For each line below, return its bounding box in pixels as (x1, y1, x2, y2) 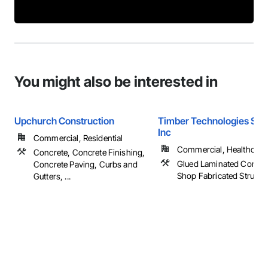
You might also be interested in (14, 73, 218, 90)
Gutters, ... (33, 171, 71, 181)
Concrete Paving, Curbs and (33, 159, 138, 169)
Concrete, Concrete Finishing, (33, 147, 145, 157)
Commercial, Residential (33, 133, 123, 143)
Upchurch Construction (14, 115, 114, 127)
